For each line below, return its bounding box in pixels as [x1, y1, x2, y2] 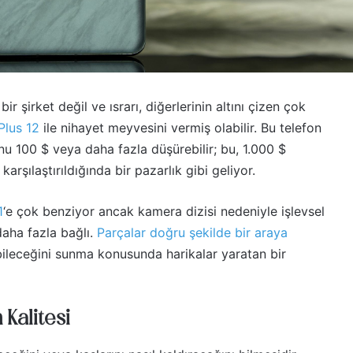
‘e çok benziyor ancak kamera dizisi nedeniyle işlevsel [3, 203, 325, 219]
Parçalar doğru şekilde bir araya [97, 224, 288, 240]
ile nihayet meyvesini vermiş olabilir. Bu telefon [39, 119, 321, 136]
